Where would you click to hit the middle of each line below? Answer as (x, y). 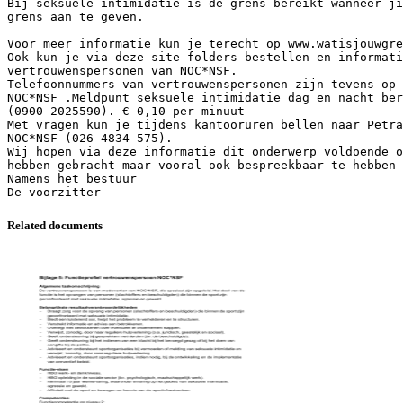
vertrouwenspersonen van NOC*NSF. (122, 70)
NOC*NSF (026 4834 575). (90, 138)
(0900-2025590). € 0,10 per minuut (126, 111)
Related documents (55, 225)
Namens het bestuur (72, 178)
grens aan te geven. (76, 16)
